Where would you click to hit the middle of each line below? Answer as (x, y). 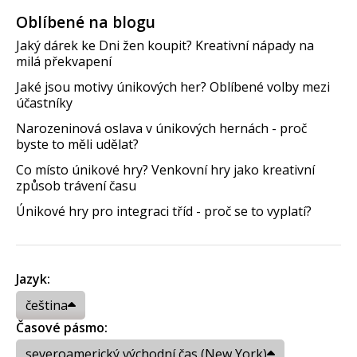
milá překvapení (64, 61)
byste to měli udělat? (77, 144)
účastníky (44, 102)
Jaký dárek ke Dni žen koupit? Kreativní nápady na (165, 45)
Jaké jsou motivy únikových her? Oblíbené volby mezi (173, 86)
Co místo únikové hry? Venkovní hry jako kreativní (165, 169)
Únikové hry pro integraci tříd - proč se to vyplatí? (164, 211)
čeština (47, 305)
